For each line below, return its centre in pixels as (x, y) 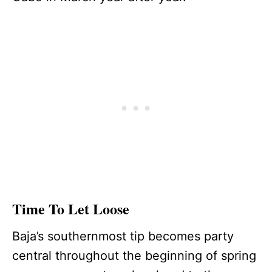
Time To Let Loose (71, 208)
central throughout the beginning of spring (134, 255)
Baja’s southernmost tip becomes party (123, 236)
